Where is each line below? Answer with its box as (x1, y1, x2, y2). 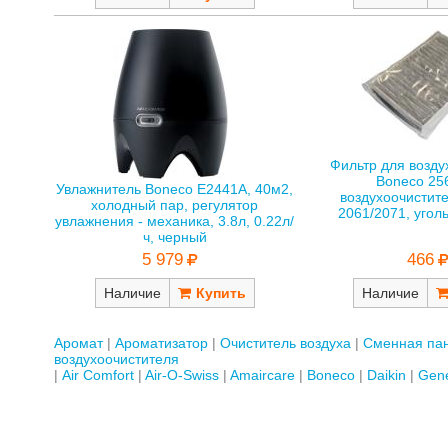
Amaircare (229, 366, 295, 383)
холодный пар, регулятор (91, 197, 259, 214)
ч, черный (142, 229, 207, 246)
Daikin (366, 366, 406, 383)
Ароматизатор (114, 334, 208, 351)
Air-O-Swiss (144, 366, 219, 383)
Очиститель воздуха (219, 334, 351, 351)
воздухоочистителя (53, 350, 179, 367)
